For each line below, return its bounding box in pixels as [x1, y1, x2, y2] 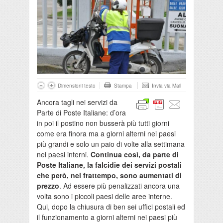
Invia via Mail [152, 82, 181, 89]
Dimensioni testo [58, 82, 96, 89]
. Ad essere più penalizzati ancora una [59, 180, 180, 191]
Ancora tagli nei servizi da [37, 97, 117, 107]
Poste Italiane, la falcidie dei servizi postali [37, 159, 182, 170]
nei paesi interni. [37, 149, 91, 159]
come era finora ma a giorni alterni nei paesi [37, 128, 176, 138]
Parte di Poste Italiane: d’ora [37, 107, 126, 117]
